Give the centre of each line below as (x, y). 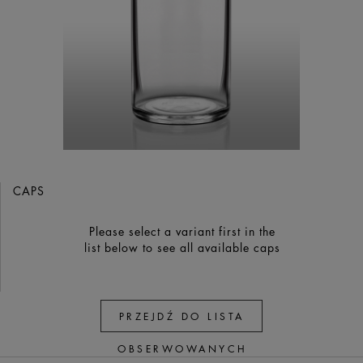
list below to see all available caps (182, 247)
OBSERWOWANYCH (183, 348)
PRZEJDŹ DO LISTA (181, 316)
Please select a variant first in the (182, 231)
